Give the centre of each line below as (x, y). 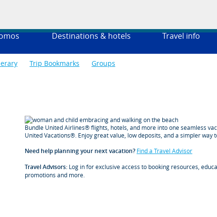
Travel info (181, 36)
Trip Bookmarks (54, 63)
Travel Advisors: (46, 167)
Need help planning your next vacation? (80, 151)
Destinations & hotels (91, 36)
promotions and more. (55, 175)
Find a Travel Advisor (164, 151)
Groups (103, 63)
